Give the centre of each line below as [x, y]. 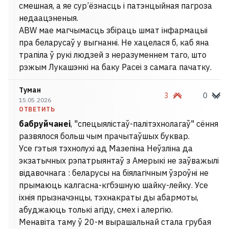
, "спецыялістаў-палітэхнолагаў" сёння [144, 124]
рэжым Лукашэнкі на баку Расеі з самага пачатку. [115, 67]
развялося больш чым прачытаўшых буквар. [104, 136]
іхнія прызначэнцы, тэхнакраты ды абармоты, [109, 197]
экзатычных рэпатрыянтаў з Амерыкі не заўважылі [119, 161]
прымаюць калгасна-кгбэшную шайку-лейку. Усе [113, 185]
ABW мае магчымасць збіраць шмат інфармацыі [113, 30]
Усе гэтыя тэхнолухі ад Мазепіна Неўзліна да [106, 148]
